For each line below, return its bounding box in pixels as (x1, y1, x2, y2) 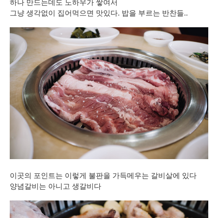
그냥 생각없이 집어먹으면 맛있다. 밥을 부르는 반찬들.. (10, 9, 188, 17)
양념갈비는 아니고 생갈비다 (10, 182, 101, 191)
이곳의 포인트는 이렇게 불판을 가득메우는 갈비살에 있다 (10, 172, 197, 180)
